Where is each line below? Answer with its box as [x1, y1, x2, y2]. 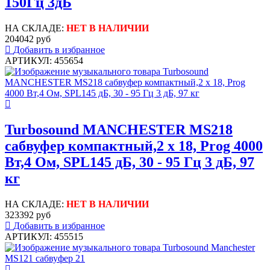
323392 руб [5, 209, 51, 220]
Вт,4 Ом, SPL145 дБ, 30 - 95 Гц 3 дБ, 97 [5, 154, 254, 170]
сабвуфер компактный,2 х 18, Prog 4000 [5, 137, 263, 154]
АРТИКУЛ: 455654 [5, 55, 83, 66]
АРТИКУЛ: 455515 [5, 231, 83, 242]
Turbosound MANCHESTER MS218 [5, 121, 233, 137]
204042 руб [5, 33, 51, 44]
